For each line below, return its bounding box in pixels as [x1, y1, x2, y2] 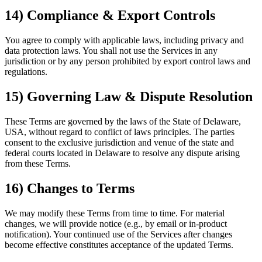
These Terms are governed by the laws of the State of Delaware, [5, 116, 241, 127]
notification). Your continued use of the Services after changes [5, 229, 232, 239]
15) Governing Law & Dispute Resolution [5, 89, 253, 105]
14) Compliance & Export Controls [5, 8, 215, 23]
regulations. [5, 67, 47, 77]
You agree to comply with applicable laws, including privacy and [5, 35, 244, 46]
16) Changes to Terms [5, 180, 135, 196]
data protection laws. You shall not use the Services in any [5, 46, 218, 56]
